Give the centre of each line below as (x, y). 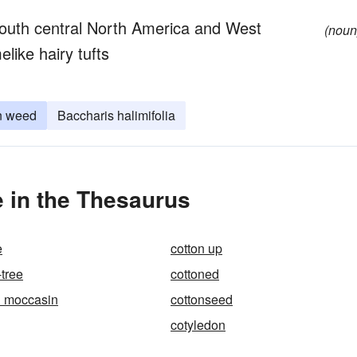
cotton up (196, 248)
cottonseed (202, 299)
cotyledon (198, 325)
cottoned (195, 274)
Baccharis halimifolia (116, 115)
